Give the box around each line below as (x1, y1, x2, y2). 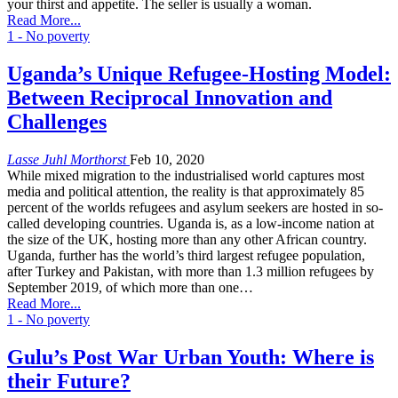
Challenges (7, 109, 107, 133)
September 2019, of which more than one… (7, 279, 253, 295)
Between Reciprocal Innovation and (7, 85, 332, 109)
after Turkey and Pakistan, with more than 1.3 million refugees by (7, 263, 374, 279)
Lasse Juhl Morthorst (7, 151, 130, 167)
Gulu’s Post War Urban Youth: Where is (7, 345, 374, 369)
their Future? (7, 369, 131, 393)
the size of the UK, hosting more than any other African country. (7, 231, 367, 247)
